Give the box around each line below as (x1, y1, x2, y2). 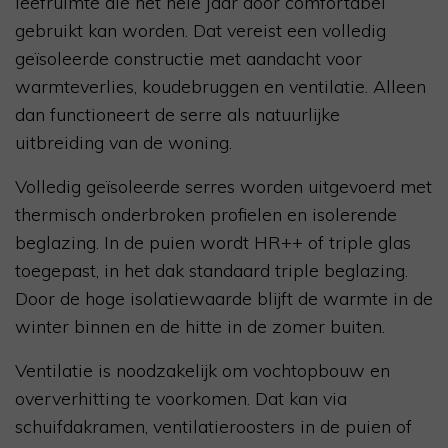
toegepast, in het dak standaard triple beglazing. (15, 259, 408, 283)
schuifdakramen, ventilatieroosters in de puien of (15, 415, 412, 439)
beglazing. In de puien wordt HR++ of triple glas (15, 231, 411, 255)
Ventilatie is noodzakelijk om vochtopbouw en (15, 359, 390, 383)
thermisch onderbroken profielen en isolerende (15, 203, 397, 227)
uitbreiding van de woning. (15, 131, 232, 155)
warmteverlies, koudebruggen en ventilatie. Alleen (15, 75, 426, 99)
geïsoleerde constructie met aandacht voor (15, 47, 362, 71)
